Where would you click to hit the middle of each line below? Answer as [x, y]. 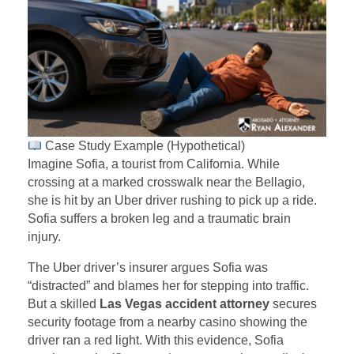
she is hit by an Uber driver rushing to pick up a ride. [172, 201]
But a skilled [64, 304]
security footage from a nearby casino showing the [168, 322]
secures [293, 304]
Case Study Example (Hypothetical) [144, 146]
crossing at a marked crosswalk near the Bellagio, [166, 183]
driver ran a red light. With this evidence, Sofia [156, 341]
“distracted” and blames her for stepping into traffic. [168, 286]
